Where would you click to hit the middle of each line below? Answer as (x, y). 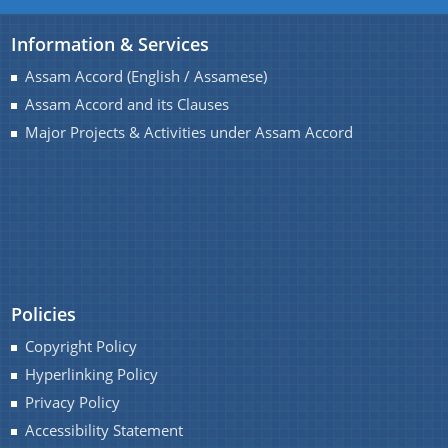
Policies (44, 314)
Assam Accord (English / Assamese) (146, 76)
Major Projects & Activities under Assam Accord (189, 132)
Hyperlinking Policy (92, 374)
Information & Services (110, 44)
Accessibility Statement (104, 430)
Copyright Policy (81, 346)
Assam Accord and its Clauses (127, 104)
